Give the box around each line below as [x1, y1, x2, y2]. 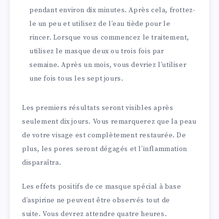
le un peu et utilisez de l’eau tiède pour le [29, 20, 171, 29]
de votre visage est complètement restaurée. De [22, 131, 186, 140]
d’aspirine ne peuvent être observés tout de [22, 196, 170, 205]
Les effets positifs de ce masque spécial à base [22, 182, 181, 192]
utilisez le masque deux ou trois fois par [29, 47, 164, 56]
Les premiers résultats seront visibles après [22, 104, 174, 113]
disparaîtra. [22, 158, 62, 168]
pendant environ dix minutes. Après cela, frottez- [29, 6, 196, 15]
